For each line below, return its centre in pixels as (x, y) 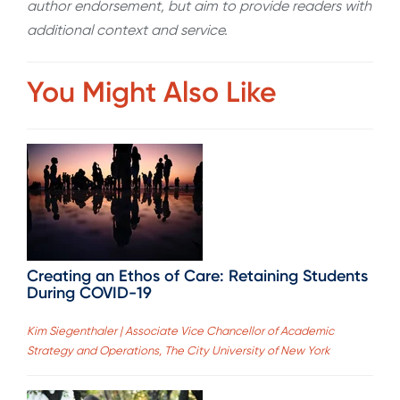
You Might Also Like (152, 92)
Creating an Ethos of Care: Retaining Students (197, 275)
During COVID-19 (89, 292)
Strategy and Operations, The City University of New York (178, 351)
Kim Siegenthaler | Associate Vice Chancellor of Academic (180, 331)
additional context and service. (129, 29)
